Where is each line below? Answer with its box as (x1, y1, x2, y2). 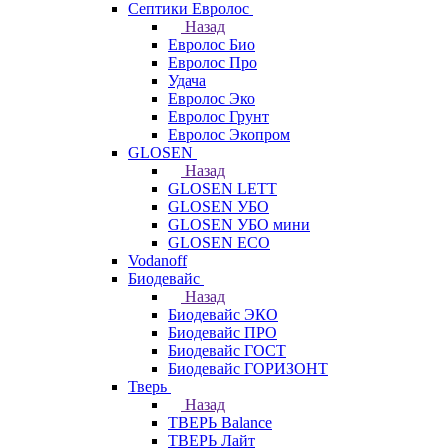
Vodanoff (128, 252, 187, 269)
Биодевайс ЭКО (168, 306, 278, 323)
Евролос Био (168, 36, 255, 53)
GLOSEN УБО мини (168, 216, 310, 233)
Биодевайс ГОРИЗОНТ (168, 360, 328, 377)
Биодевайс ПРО (168, 324, 277, 341)
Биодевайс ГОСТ (168, 342, 286, 359)
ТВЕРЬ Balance (168, 414, 272, 431)
